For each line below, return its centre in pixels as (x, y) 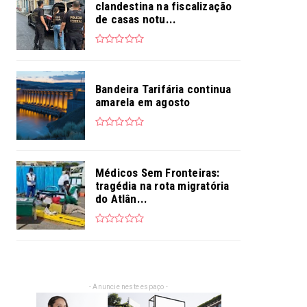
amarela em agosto (143, 102)
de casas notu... (136, 19)
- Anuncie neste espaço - (128, 287)
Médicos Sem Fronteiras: (158, 172)
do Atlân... (122, 198)
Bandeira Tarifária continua (163, 89)
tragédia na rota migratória (162, 185)
